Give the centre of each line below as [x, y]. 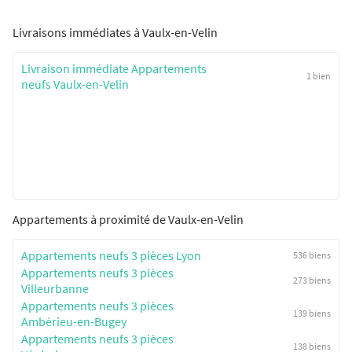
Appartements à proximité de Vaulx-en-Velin [128, 219]
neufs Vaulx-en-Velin [75, 84]
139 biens [312, 313]
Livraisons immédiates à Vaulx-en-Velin [115, 32]
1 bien [319, 75]
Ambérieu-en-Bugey [74, 321]
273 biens [312, 280]
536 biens [312, 255]
